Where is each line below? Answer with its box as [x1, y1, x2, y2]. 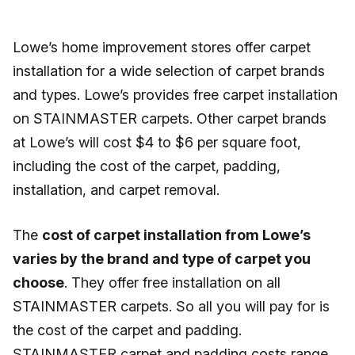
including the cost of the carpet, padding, [13, 158, 281, 174]
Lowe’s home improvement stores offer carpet [13, 39, 311, 55]
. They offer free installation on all [64, 274, 281, 291]
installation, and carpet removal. [13, 181, 219, 198]
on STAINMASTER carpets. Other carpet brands [13, 110, 326, 127]
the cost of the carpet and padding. [13, 322, 242, 338]
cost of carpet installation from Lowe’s [42, 227, 311, 243]
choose [13, 274, 64, 291]
